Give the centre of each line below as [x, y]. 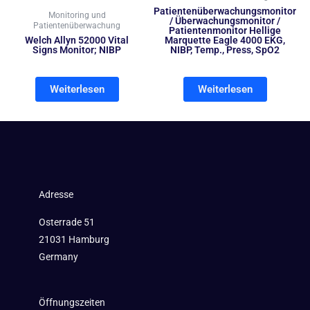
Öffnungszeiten [72, 302]
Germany [58, 257]
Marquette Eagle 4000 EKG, [225, 40]
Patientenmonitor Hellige [225, 31]
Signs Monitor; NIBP [77, 50]
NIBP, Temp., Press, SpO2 [225, 50]
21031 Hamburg [74, 239]
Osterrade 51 [67, 222]
